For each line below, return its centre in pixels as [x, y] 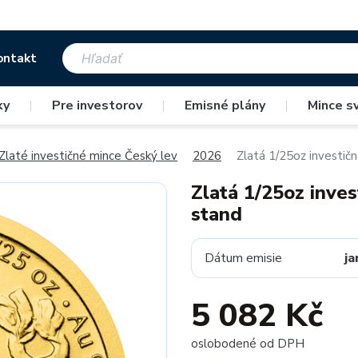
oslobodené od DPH [248, 344]
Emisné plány [225, 105]
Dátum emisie [243, 258]
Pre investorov [97, 105]
